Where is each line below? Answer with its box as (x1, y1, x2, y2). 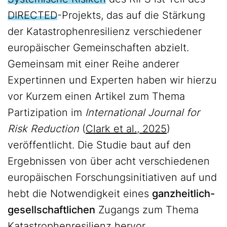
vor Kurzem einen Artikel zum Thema (8, 90, 185, 102)
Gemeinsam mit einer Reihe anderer (8, 58, 179, 70)
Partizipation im (8, 106, 85, 119)
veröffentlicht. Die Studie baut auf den (8, 139, 191, 151)
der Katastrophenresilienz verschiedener (8, 25, 202, 37)
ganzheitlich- (152, 187, 215, 200)
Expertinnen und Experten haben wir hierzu (8, 74, 217, 86)
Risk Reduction (8, 123, 79, 135)
